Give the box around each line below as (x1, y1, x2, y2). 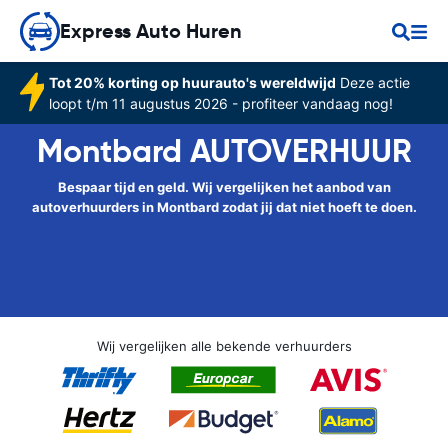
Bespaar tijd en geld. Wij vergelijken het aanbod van (57, 179, 391, 195)
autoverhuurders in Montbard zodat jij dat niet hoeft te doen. (31, 199, 417, 215)
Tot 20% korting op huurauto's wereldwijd (48, 74, 336, 91)
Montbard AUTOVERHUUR (36, 131, 412, 171)
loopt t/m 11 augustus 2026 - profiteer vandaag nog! (48, 95, 393, 112)
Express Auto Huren (60, 18, 242, 44)
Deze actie (335, 74, 410, 91)
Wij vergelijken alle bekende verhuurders (96, 338, 352, 354)
